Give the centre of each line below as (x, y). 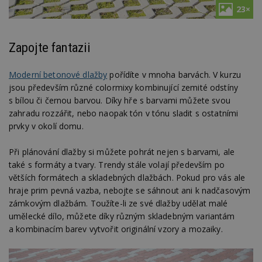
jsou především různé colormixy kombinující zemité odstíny (123, 87)
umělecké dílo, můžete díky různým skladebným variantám (122, 216)
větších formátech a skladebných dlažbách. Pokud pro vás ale (127, 177)
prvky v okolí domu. (46, 126)
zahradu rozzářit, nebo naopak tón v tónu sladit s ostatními (124, 113)
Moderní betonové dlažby (58, 74)
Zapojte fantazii (50, 48)
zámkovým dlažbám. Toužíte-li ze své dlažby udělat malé (118, 203)
